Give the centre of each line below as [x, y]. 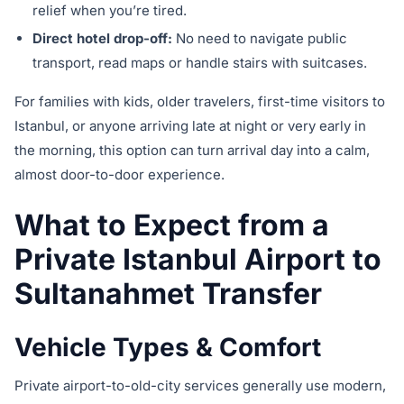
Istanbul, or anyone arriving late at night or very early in [190, 126]
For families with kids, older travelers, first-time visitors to [200, 102]
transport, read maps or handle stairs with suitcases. [200, 63]
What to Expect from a [172, 225]
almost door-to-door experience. [119, 175]
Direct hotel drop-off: [102, 39]
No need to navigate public [260, 39]
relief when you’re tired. [110, 11]
